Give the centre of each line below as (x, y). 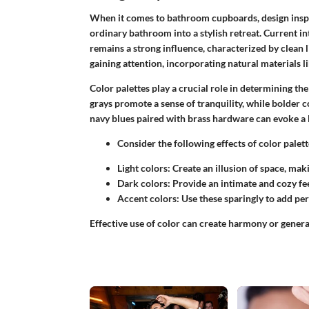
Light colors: (143, 168)
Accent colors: (148, 199)
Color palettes (119, 88)
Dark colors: (143, 183)
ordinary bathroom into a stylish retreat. (176, 33)
